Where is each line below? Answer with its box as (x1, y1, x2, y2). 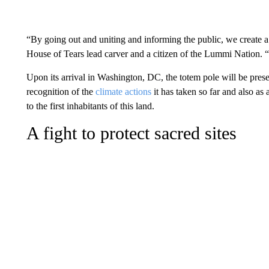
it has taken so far (151, 86, 220, 97)
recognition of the (26, 86, 95, 97)
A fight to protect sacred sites (26, 123, 237, 143)
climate (95, 86, 122, 97)
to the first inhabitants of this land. (26, 101, 154, 111)
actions (124, 86, 151, 97)
